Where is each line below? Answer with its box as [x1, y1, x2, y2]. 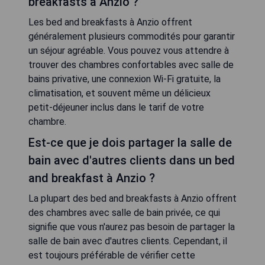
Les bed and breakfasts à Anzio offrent [28, 17, 192, 28]
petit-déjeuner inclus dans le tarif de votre [28, 102, 204, 113]
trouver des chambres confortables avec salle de [28, 59, 234, 70]
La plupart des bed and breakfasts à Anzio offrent [28, 193, 237, 204]
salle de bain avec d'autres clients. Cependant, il [28, 235, 227, 247]
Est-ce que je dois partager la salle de [28, 135, 232, 150]
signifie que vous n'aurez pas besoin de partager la [28, 221, 235, 232]
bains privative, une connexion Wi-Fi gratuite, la [28, 73, 221, 85]
